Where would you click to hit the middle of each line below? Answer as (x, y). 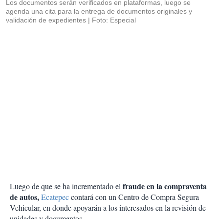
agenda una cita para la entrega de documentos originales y (99, 11)
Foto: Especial (114, 20)
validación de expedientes (46, 20)
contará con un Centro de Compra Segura (135, 197)
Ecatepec (56, 197)
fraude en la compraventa (165, 186)
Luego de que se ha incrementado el (66, 186)
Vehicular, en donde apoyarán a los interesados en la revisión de (108, 208)
